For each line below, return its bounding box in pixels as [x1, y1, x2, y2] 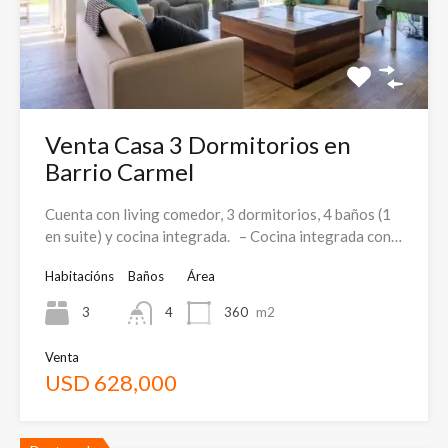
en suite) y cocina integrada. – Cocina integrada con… [45, 226, 402, 245]
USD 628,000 [45, 368, 177, 396]
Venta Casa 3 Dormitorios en [45, 129, 351, 159]
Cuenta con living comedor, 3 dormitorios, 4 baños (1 [45, 204, 391, 223]
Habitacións [45, 267, 114, 284]
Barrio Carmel [45, 156, 194, 186]
